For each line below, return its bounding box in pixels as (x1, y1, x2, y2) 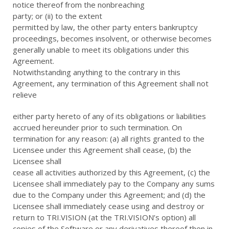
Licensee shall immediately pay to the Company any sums (13, 178, 215, 189)
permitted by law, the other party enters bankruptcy (13, 22, 198, 32)
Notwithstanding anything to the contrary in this (13, 67, 180, 77)
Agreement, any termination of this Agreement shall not (13, 78, 209, 88)
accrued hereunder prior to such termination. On (13, 122, 182, 132)
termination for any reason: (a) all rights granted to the (13, 133, 204, 144)
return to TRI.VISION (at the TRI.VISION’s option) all (13, 212, 196, 222)
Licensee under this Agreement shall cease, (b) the (13, 145, 191, 155)
